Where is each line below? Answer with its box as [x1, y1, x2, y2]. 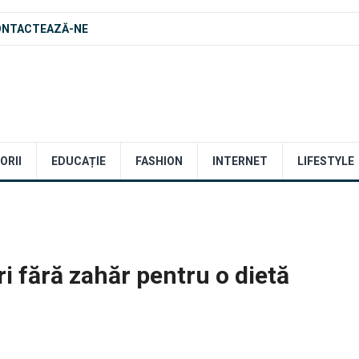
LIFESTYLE [297, 155, 354, 167]
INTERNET [212, 155, 268, 167]
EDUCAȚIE [51, 155, 106, 167]
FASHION [135, 155, 183, 167]
